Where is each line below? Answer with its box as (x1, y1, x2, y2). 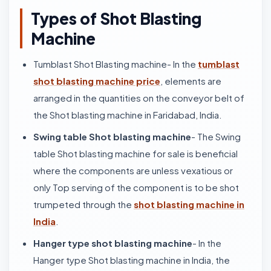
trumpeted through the (33, 198, 134, 210)
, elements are (160, 75, 221, 87)
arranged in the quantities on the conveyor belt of (33, 92, 244, 103)
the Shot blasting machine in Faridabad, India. (33, 109, 222, 120)
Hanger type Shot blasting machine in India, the (33, 254, 230, 266)
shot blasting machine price (33, 75, 160, 87)
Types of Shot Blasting (31, 8, 201, 28)
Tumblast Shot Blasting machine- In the (33, 58, 198, 70)
